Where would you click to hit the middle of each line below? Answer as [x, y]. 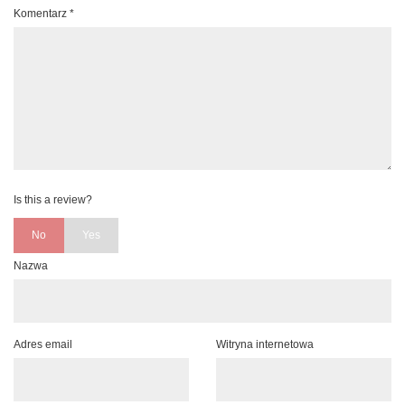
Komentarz [42, 14]
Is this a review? [53, 200]
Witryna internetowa [265, 345]
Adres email [43, 345]
